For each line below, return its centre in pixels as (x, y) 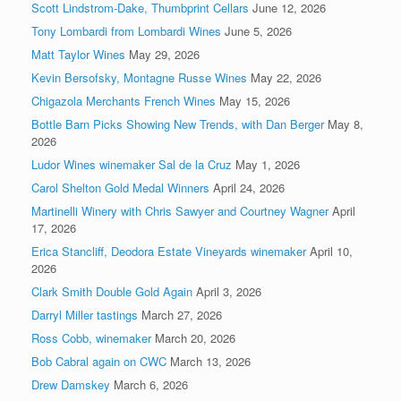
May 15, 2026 (255, 100)
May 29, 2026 (164, 54)
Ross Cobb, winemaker (91, 337)
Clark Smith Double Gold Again (112, 291)
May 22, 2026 (286, 77)
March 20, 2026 (195, 337)
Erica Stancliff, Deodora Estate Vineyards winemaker (169, 251)
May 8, (346, 124)
